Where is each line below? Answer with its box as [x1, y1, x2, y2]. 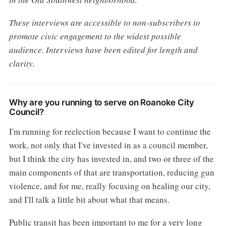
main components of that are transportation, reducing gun [9, 166, 214, 178]
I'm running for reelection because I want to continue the [9, 125, 211, 137]
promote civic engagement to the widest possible [9, 30, 181, 42]
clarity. [9, 57, 35, 69]
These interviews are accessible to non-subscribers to [9, 16, 200, 28]
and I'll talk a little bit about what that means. [9, 193, 169, 205]
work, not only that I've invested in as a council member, [9, 139, 208, 151]
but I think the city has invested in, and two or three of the [9, 152, 214, 164]
